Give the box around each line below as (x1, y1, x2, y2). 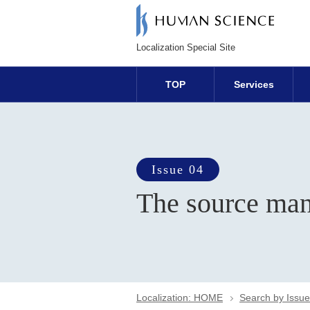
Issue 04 (152, 163, 204, 176)
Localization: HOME (136, 292, 223, 303)
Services (234, 79, 274, 90)
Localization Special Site (136, 42, 235, 53)
